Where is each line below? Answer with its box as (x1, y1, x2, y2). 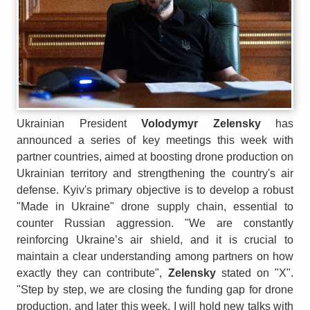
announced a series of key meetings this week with (17, 134, 293, 147)
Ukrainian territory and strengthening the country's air (17, 167, 293, 180)
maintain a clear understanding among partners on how (17, 250, 293, 263)
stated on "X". (215, 267, 294, 280)
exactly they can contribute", (17, 267, 168, 280)
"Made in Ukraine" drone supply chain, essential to (17, 201, 293, 213)
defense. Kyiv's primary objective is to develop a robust (17, 184, 293, 197)
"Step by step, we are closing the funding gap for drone (17, 284, 293, 296)
